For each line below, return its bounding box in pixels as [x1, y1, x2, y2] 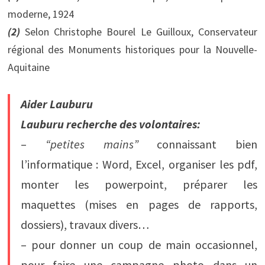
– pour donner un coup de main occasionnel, [20, 237, 258, 252]
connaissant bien [138, 136, 258, 151]
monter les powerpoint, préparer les [20, 176, 258, 192]
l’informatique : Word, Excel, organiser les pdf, [20, 156, 258, 172]
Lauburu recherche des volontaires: [20, 116, 201, 131]
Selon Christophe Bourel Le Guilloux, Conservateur [25, 24, 258, 38]
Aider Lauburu [20, 96, 93, 111]
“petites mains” [45, 136, 138, 151]
